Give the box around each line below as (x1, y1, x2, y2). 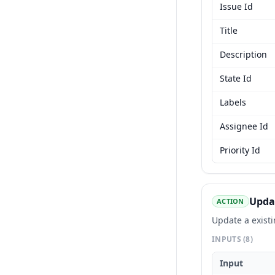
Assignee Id (220, 120, 268, 132)
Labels (220, 96, 246, 108)
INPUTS (212, 234, 244, 244)
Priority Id (220, 144, 260, 156)
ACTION (217, 196, 244, 206)
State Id (220, 72, 252, 84)
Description (220, 48, 267, 60)
